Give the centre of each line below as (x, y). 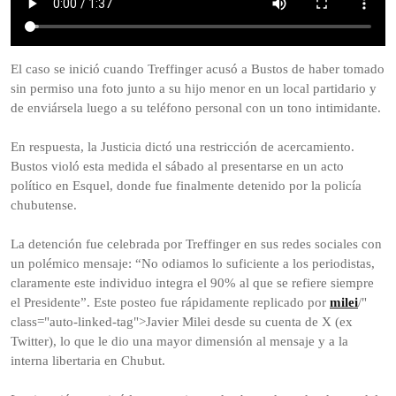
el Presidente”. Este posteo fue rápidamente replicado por (170, 303)
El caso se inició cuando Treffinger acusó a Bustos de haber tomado (198, 69)
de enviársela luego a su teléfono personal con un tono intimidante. (196, 108)
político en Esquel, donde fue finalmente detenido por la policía (186, 186)
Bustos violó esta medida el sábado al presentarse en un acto (177, 167)
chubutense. (44, 206)
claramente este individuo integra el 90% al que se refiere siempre (192, 283)
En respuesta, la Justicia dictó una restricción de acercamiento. (183, 147)
